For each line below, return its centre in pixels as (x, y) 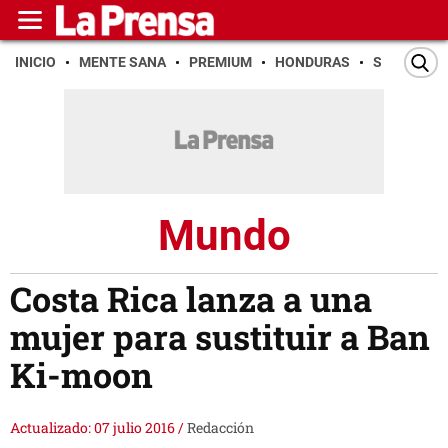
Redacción (220, 428)
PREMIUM (220, 62)
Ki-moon (81, 375)
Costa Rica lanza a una (191, 299)
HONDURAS (312, 62)
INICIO (35, 62)
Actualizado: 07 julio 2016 (94, 428)
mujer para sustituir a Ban (220, 337)
